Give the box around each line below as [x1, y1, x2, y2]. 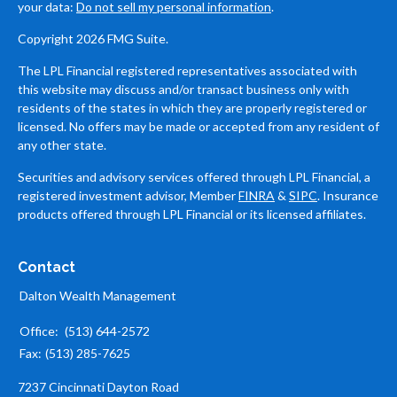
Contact [18, 259, 75, 276]
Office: [19, 323, 61, 339]
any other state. [18, 137, 106, 152]
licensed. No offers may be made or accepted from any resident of [18, 119, 379, 134]
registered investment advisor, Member [18, 188, 238, 203]
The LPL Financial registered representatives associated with [18, 63, 357, 78]
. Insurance [317, 188, 378, 203]
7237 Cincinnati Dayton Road [18, 379, 179, 394]
